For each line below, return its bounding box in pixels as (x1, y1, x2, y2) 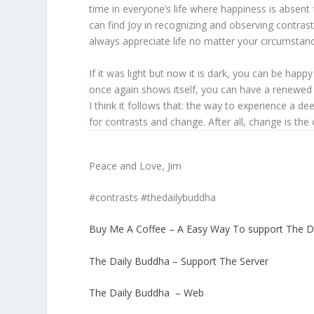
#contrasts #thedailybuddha (89, 190, 217, 204)
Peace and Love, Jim (89, 158, 182, 172)
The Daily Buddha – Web (89, 286, 205, 300)
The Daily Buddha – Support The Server (89, 254, 269, 268)
